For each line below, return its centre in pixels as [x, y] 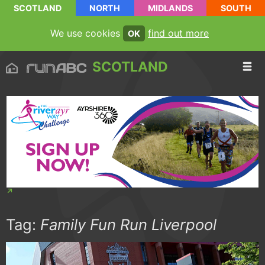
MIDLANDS [170, 8]
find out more [178, 33]
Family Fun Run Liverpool [128, 225]
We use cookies [87, 33]
